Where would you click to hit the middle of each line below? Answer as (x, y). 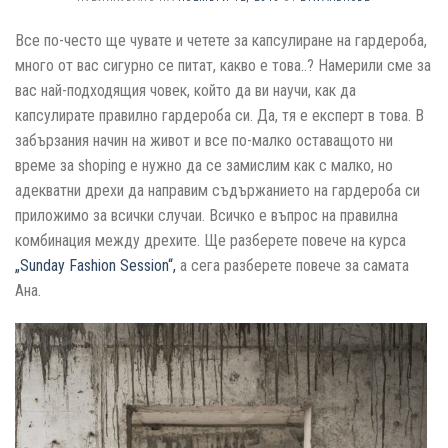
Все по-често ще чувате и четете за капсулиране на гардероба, (221, 40)
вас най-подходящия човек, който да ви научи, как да (185, 90)
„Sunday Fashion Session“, (95, 265)
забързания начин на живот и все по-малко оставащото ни (204, 140)
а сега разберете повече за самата (292, 265)
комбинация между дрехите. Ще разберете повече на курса (210, 240)
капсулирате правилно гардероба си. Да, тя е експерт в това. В (219, 115)
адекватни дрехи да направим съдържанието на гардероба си (217, 190)
